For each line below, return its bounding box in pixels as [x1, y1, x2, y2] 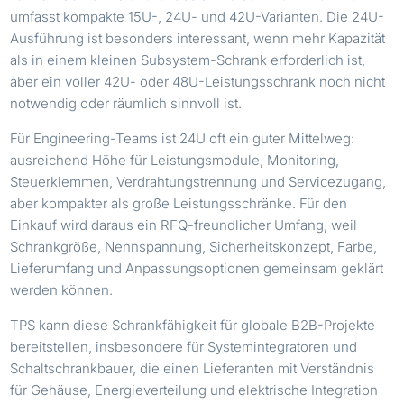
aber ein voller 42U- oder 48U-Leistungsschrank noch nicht [10, 72, 386, 90]
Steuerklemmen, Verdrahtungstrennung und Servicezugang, [10, 172, 387, 190]
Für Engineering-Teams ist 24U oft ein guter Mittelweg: [10, 129, 355, 147]
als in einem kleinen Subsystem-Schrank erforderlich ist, [10, 50, 366, 69]
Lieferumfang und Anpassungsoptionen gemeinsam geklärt [10, 259, 384, 277]
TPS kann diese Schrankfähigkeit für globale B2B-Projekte [10, 316, 376, 334]
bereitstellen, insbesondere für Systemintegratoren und [10, 337, 358, 355]
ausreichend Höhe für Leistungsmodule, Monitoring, [10, 151, 340, 169]
